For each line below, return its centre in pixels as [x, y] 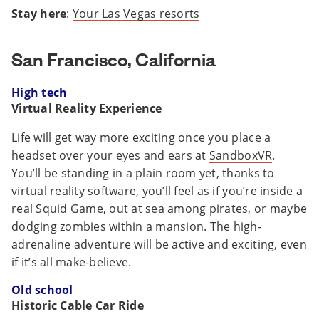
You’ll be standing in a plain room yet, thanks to [143, 173]
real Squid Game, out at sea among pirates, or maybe [159, 209]
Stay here [39, 14]
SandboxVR [241, 156]
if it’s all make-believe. [72, 262]
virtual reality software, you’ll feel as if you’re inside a [157, 191]
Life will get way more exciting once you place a [141, 138]
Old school [42, 290]
